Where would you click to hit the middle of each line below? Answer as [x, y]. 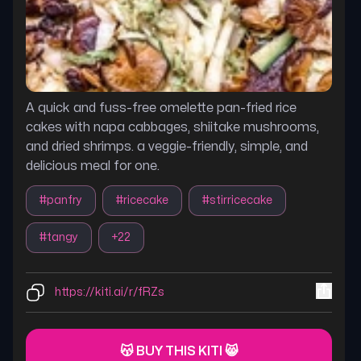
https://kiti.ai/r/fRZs [110, 292]
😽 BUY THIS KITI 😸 [179, 351]
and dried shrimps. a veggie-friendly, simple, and [167, 147]
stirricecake [241, 200]
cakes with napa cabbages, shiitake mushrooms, [172, 127]
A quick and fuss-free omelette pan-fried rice [161, 108]
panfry [64, 200]
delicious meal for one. [93, 166]
